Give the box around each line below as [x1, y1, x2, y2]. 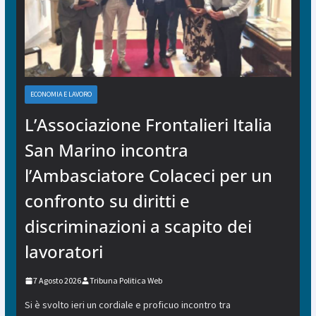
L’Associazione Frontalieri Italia [24, 113, 272, 137]
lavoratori [24, 240, 103, 264]
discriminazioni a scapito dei [24, 214, 252, 238]
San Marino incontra [24, 138, 188, 162]
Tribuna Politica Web [89, 275, 162, 286]
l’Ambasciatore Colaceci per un [24, 164, 272, 188]
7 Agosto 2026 [32, 275, 81, 286]
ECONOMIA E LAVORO [30, 90, 92, 99]
